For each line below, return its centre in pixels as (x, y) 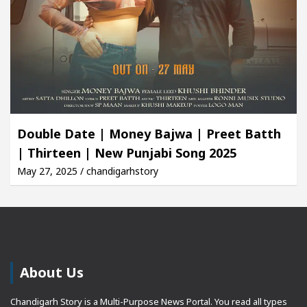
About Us (52, 272)
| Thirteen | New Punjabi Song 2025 (127, 152)
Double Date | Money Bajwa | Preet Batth (149, 133)
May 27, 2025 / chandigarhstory (88, 171)
